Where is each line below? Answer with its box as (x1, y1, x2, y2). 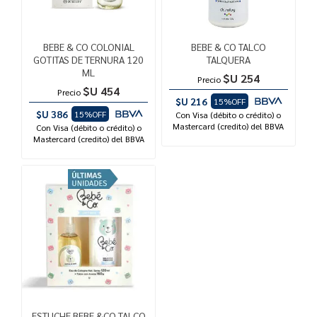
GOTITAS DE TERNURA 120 (33, 52, 144, 66)
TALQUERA (206, 52, 250, 66)
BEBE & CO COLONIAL (42, 40, 134, 53)
